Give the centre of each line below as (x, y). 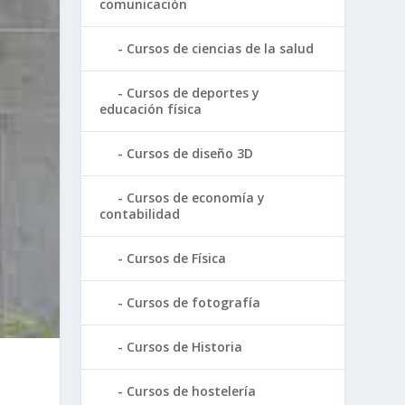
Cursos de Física (177, 259)
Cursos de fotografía (194, 303)
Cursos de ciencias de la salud (221, 49)
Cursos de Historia (185, 347)
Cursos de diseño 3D (190, 154)
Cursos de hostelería (192, 391)
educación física (151, 109)
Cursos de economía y (196, 198)
